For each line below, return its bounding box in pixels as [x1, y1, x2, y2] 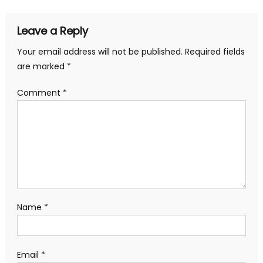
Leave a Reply [16, 23, 88, 39]
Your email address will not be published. [16, 46, 183, 58]
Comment [16, 87, 63, 99]
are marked [16, 60, 67, 73]
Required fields [184, 46, 245, 58]
